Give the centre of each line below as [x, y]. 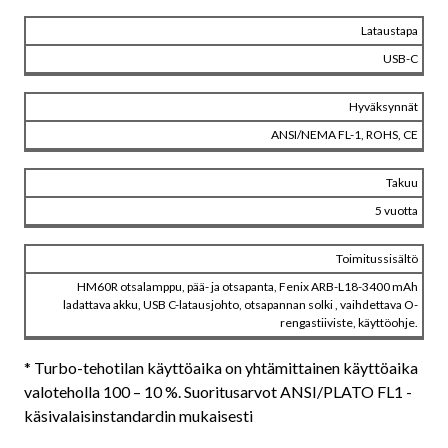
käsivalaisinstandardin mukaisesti [138, 415]
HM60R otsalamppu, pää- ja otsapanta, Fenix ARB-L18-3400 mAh [247, 286]
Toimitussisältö [377, 258]
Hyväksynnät [383, 106]
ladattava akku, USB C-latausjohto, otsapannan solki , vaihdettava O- [240, 304]
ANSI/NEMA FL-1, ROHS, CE [344, 134]
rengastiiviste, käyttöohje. [349, 322]
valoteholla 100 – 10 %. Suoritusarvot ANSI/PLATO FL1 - [218, 391]
